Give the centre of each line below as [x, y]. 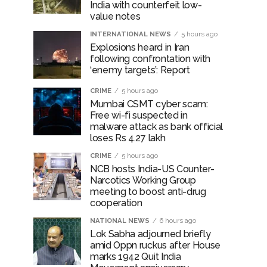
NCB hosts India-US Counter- [152, 169]
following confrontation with [150, 59]
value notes [115, 16]
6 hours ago [178, 221]
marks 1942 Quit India [136, 257]
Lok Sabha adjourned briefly [150, 234]
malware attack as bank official [157, 127]
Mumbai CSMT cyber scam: [149, 104]
